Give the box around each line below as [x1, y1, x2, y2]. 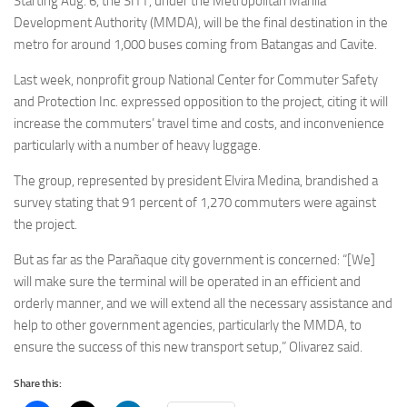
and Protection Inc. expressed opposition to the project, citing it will [14, 94, 388, 110]
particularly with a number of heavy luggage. [14, 137, 261, 154]
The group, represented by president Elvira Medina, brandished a [14, 173, 378, 189]
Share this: [14, 377, 62, 390]
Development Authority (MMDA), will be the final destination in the [14, 15, 388, 31]
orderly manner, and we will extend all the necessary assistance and [14, 295, 392, 312]
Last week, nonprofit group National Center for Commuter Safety [14, 72, 378, 88]
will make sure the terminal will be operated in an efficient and [14, 273, 361, 290]
